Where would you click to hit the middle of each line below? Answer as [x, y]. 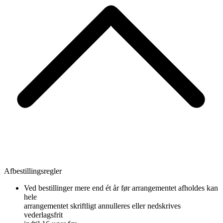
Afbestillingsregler [33, 171]
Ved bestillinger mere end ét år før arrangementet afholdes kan [121, 188]
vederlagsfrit [43, 215]
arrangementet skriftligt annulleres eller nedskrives [102, 206]
